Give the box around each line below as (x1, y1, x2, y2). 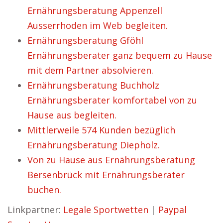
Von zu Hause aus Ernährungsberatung (27, 154, 195, 166)
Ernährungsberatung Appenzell (27, 4, 162, 16)
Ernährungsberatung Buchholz (27, 79, 159, 91)
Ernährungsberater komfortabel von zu (27, 94, 197, 106)
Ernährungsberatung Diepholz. (27, 139, 160, 151)
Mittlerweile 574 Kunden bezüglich (27, 124, 175, 136)
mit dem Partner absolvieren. (27, 64, 153, 76)
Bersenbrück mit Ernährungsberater (27, 169, 185, 181)
